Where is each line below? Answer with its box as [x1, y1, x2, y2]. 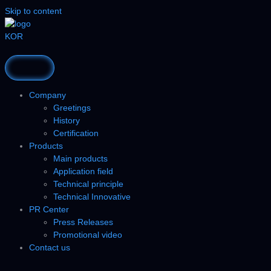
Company [29, 90, 66, 100]
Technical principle [53, 179, 123, 189]
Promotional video [53, 230, 122, 240]
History [53, 116, 80, 125]
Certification [53, 128, 99, 138]
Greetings [53, 103, 91, 113]
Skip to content [5, 6, 62, 16]
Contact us [29, 243, 70, 252]
